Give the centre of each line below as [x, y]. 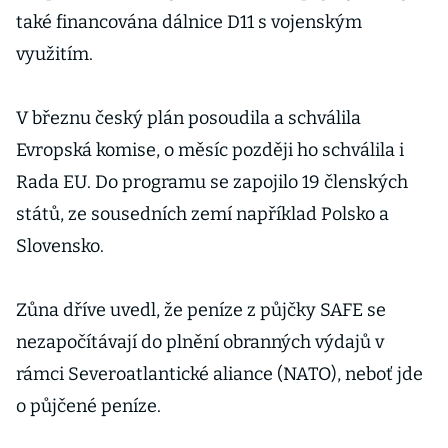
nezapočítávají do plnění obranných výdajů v [200, 342]
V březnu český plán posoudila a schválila [188, 118]
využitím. [54, 54]
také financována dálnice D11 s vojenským [189, 22]
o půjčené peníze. [88, 406]
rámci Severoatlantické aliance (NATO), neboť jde [219, 374]
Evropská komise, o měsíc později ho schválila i [210, 150]
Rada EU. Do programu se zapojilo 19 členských [212, 182]
